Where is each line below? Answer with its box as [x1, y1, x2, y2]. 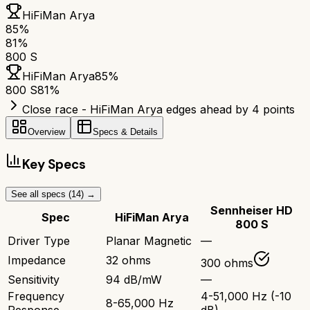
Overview [28, 127, 65, 138]
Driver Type [8, 233, 70, 248]
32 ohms [106, 253, 151, 267]
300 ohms [201, 255, 253, 270]
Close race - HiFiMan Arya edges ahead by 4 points [22, 102, 295, 117]
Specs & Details [93, 127, 158, 138]
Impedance [8, 253, 66, 267]
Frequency [8, 289, 64, 303]
